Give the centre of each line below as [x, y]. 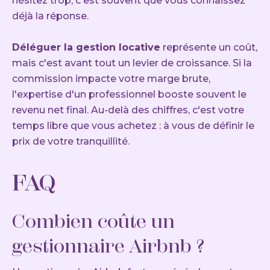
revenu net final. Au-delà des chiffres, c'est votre [128, 110]
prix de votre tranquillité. [71, 141]
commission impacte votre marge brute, [111, 78]
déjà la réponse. [50, 16]
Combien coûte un [93, 221]
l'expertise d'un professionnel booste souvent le [129, 94]
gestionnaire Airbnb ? [108, 246]
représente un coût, [209, 47]
